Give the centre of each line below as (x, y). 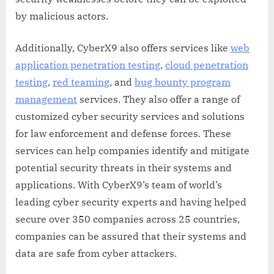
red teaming (81, 82)
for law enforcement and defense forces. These (123, 134)
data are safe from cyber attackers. (96, 254)
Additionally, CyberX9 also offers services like (123, 48)
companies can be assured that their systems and (131, 236)
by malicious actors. (62, 16)
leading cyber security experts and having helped (131, 202)
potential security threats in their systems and (124, 168)
